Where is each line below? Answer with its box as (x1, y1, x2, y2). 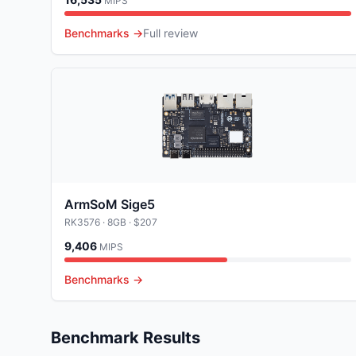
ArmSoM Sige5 (64, 196, 155, 212)
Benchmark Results (51, 328, 200, 347)
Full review (143, 26, 198, 40)
